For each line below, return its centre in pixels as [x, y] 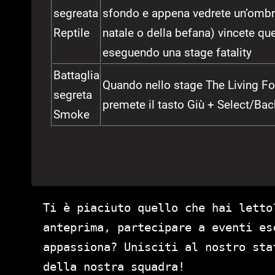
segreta [73, 95]
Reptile [72, 33]
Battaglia [76, 76]
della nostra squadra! [114, 267]
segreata [76, 14]
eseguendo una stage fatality [177, 53]
